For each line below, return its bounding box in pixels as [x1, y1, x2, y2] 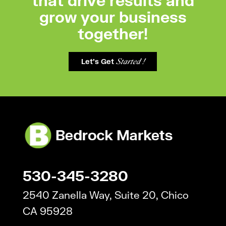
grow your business [39, 7, 187, 26]
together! [78, 24, 148, 42]
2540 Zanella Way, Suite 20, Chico [22, 189, 189, 201]
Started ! [116, 57, 145, 66]
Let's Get [81, 56, 117, 66]
